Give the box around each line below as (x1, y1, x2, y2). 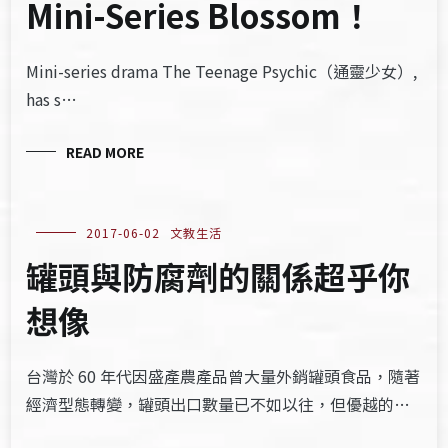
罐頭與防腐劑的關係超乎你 (26, 253, 411, 299)
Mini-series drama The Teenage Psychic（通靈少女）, (26, 59, 418, 83)
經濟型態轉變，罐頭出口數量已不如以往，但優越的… (26, 392, 411, 416)
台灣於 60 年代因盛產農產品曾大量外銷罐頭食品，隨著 (26, 364, 421, 388)
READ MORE (66, 142, 145, 162)
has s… (26, 87, 78, 111)
